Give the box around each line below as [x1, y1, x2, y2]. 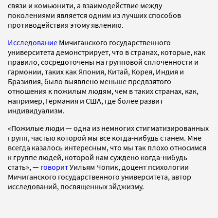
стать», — [8, 162, 40, 172]
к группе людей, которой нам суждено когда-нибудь [8, 152, 187, 163]
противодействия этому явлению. [8, 20, 125, 30]
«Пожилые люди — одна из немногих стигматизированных [8, 123, 209, 133]
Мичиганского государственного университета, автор [8, 172, 191, 182]
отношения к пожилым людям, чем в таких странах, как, [8, 86, 199, 96]
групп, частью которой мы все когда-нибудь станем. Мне [8, 133, 201, 143]
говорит [40, 162, 68, 172]
